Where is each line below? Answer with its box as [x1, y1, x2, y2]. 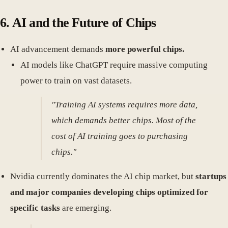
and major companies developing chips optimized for [10, 187, 208, 197]
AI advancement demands [10, 44, 105, 54]
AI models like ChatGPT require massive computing [20, 60, 208, 70]
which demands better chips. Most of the [51, 116, 196, 126]
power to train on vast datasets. [20, 75, 132, 85]
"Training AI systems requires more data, [51, 100, 198, 110]
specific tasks [10, 203, 60, 213]
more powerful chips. [105, 44, 184, 54]
